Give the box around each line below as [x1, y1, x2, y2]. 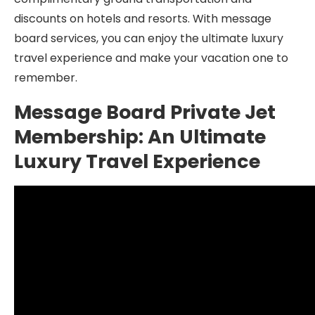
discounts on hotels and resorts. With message [14, 11, 271, 27]
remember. [14, 70, 77, 86]
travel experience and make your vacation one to [14, 50, 288, 66]
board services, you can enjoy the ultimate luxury [14, 30, 283, 46]
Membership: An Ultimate [14, 124, 266, 150]
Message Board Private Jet [14, 99, 276, 125]
